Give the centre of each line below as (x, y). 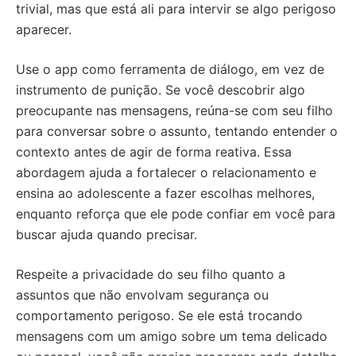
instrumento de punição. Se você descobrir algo (161, 90)
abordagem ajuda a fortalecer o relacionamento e (166, 173)
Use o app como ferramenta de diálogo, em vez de (170, 70)
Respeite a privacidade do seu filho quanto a (151, 275)
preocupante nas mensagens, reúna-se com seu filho (174, 111)
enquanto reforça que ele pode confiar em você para (176, 214)
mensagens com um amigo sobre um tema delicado (172, 337)
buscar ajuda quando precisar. (106, 235)
